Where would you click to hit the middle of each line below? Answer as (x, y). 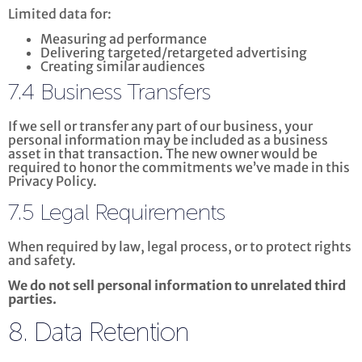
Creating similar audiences (123, 67)
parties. (32, 299)
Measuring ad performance (124, 39)
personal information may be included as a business (168, 140)
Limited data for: (60, 14)
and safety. (42, 260)
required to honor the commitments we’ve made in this (179, 168)
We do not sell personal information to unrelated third (177, 286)
